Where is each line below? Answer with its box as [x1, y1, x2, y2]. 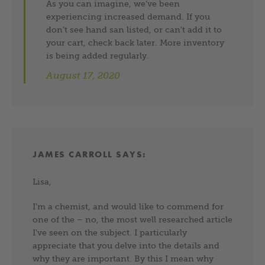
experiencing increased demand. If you [46, 11, 211, 21]
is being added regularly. [46, 50, 150, 60]
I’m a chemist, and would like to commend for [33, 201, 224, 211]
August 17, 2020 [46, 70, 121, 80]
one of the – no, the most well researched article [33, 214, 232, 224]
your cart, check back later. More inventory [46, 37, 225, 47]
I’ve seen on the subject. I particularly [33, 227, 187, 237]
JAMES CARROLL [33, 148, 113, 160]
